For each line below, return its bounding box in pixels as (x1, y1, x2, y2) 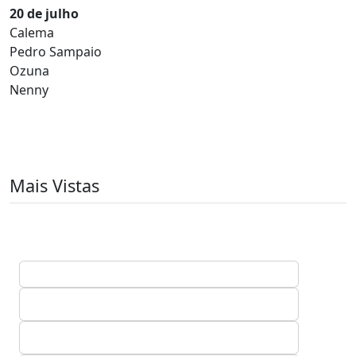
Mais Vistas (10, 174, 99, 197)
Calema (10, 24, 54, 41)
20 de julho (10, 5, 79, 22)
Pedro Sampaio (10, 43, 102, 60)
